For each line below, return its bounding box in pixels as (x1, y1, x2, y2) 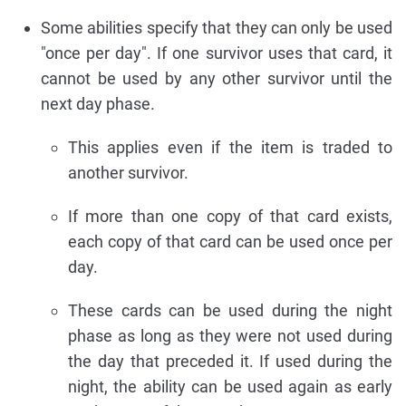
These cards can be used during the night (68, 300, 392, 320)
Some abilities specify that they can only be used (41, 17, 392, 37)
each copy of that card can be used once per (68, 231, 392, 251)
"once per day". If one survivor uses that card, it (41, 43, 392, 63)
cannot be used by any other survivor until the (41, 68, 392, 88)
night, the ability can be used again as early (68, 376, 392, 396)
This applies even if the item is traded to (68, 137, 392, 157)
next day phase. (41, 93, 155, 113)
